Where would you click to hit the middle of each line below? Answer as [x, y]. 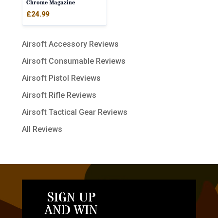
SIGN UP [71, 198]
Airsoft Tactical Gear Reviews [74, 112]
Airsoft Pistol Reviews [61, 78]
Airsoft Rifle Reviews [59, 95]
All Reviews [42, 129]
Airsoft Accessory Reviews [70, 44]
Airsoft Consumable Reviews [73, 61]
